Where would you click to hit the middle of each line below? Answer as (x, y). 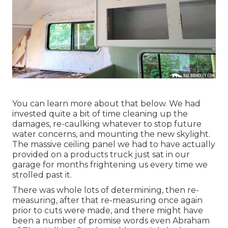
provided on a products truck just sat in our (101, 154)
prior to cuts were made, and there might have (108, 210)
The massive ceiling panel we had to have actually (114, 144)
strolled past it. (42, 175)
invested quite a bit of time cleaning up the (100, 113)
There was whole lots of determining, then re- (106, 190)
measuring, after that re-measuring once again (107, 200)
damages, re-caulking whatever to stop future (107, 124)
